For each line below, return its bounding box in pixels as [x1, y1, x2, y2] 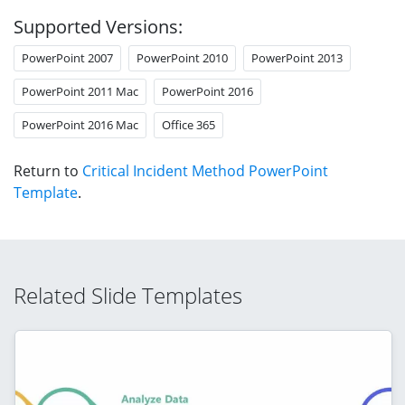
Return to [14, 160, 82, 181]
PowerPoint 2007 [22, 49, 113, 66]
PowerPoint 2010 [137, 49, 228, 66]
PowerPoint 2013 [251, 49, 343, 66]
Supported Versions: [14, 14, 183, 39]
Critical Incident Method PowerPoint [82, 160, 328, 181]
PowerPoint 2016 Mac [22, 116, 138, 133]
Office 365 [162, 116, 215, 133]
